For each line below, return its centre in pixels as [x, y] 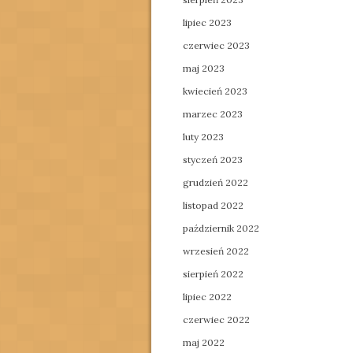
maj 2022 [204, 342]
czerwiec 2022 [216, 320]
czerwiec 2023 [216, 45]
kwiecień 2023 [215, 91]
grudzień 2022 [216, 182]
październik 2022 [221, 228]
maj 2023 [204, 68]
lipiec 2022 [207, 297]
